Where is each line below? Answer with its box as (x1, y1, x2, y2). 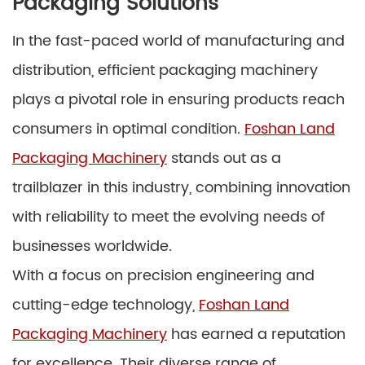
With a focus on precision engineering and (12, 263, 314, 288)
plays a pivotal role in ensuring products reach (12, 87, 345, 112)
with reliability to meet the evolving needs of (12, 204, 325, 229)
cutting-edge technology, (12, 292, 199, 317)
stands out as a (167, 146, 281, 170)
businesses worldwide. (12, 234, 172, 258)
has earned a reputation (167, 322, 345, 346)
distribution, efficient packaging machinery (12, 58, 318, 82)
